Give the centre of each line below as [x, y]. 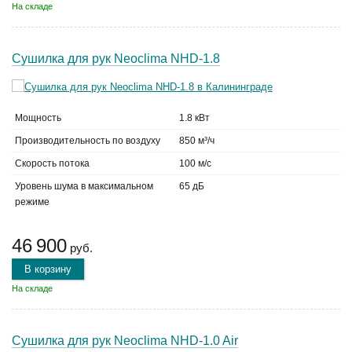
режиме [32, 202]
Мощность [38, 118]
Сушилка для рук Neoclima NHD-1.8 [116, 59]
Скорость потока [52, 163]
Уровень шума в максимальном [84, 186]
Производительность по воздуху [88, 141]
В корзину [48, 269]
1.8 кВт [194, 118]
